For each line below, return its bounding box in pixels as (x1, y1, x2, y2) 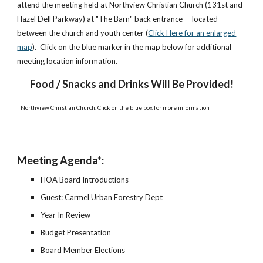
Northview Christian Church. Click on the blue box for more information (21, 104, 210, 111)
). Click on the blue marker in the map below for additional (32, 42, 232, 52)
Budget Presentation (41, 228, 112, 237)
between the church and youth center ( (17, 28, 149, 38)
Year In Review (41, 210, 91, 220)
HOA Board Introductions (41, 175, 129, 184)
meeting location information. (17, 56, 118, 66)
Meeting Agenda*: (17, 154, 104, 167)
